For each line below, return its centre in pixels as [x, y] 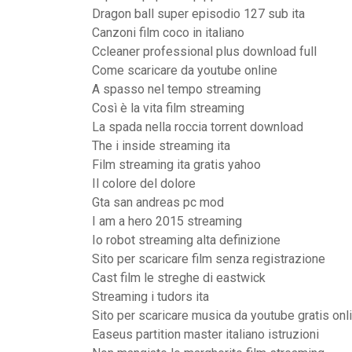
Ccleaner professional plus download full [204, 51]
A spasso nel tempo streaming [176, 89]
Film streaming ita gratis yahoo [176, 165]
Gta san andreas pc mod [158, 202]
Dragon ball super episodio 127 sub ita [198, 14]
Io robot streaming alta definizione [186, 240]
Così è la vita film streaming [168, 108]
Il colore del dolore [144, 183]
